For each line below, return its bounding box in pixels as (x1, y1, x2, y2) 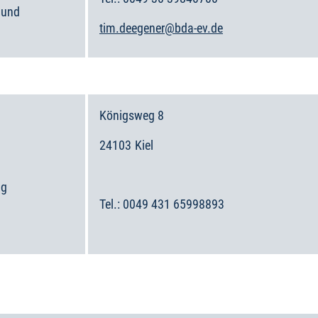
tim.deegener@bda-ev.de (99, 20, 223, 35)
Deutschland (99, 167, 162, 182)
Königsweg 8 (99, 108, 164, 123)
